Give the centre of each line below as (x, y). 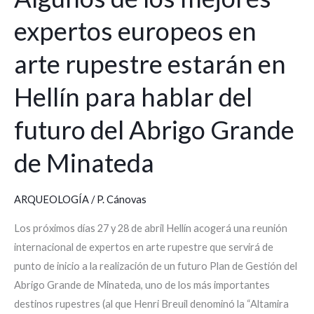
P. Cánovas (122, 199)
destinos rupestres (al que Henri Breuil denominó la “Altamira (151, 304)
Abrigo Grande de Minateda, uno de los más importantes (142, 285)
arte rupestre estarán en (150, 63)
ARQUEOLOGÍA (52, 199)
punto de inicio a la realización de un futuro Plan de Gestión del (156, 266)
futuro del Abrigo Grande (154, 129)
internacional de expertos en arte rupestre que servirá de (144, 247)
